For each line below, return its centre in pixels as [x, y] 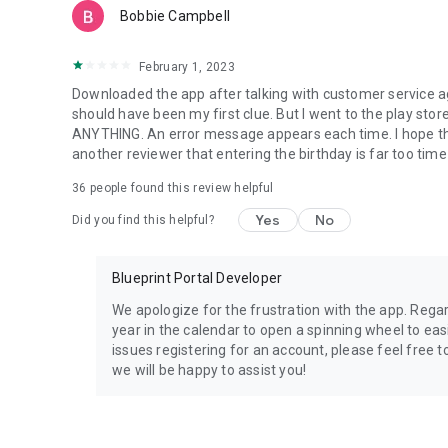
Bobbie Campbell [175, 16]
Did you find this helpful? [143, 220]
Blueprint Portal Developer [197, 278]
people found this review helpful [180, 188]
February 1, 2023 [187, 67]
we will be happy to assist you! [209, 370]
